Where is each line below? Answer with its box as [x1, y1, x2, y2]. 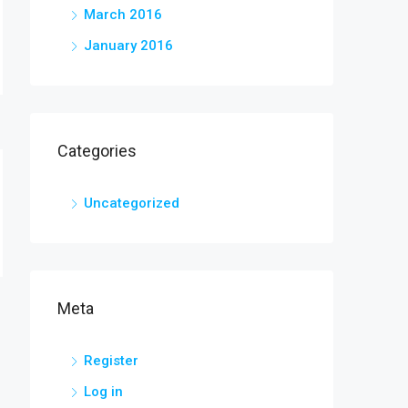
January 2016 [84, 37, 173, 54]
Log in [84, 383, 123, 400]
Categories [57, 141, 137, 160]
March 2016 [84, 6, 162, 23]
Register [84, 352, 138, 369]
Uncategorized [84, 195, 179, 211]
